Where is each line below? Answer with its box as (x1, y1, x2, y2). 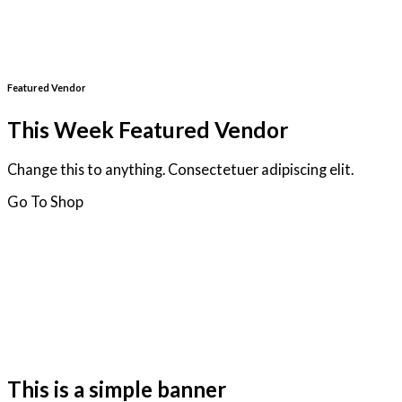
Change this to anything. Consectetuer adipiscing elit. (7, 161, 354, 179)
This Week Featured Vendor (7, 116, 288, 143)
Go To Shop (7, 192, 83, 210)
